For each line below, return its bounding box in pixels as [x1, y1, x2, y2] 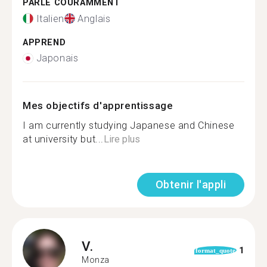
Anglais [77, 13, 111, 24]
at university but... [23, 133, 104, 145]
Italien [36, 13, 64, 24]
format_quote [195, 247, 235, 254]
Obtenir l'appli [155, 178, 226, 191]
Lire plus [104, 133, 140, 145]
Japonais [36, 52, 79, 64]
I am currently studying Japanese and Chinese [23, 120, 235, 131]
